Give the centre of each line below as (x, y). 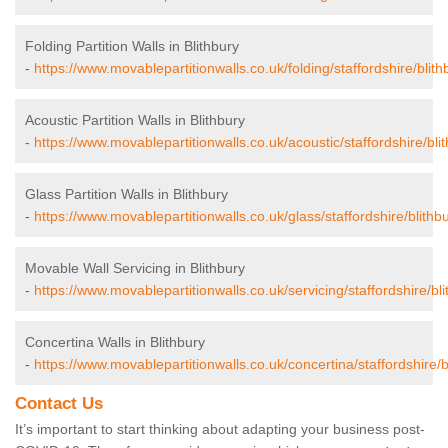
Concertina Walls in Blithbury (115, 342)
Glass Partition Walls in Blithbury (126, 194)
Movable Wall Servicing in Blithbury (135, 268)
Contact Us (59, 404)
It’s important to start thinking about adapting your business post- (220, 429)
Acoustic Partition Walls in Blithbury (135, 120)
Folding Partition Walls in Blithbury (132, 46)
